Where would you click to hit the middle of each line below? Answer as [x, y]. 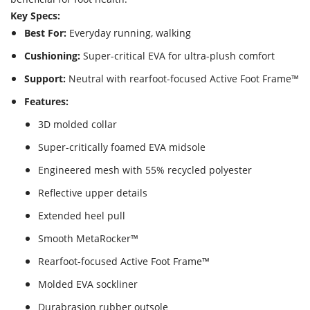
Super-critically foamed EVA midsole [122, 147]
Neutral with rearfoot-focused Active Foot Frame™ [182, 79]
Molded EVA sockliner [88, 284]
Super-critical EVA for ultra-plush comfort [177, 56]
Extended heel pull [82, 216]
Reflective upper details [93, 193]
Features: [46, 102]
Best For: [45, 33]
